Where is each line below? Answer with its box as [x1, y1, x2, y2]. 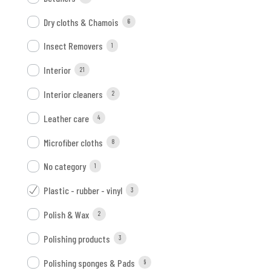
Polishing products [43, 232, 110, 244]
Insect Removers [43, 40, 103, 52]
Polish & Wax [43, 208, 89, 220]
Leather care [43, 112, 89, 124]
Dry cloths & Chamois [43, 16, 119, 28]
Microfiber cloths [43, 136, 103, 148]
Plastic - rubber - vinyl [43, 184, 122, 197]
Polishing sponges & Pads [43, 256, 135, 269]
